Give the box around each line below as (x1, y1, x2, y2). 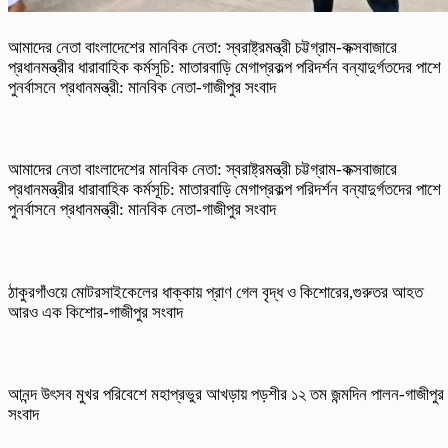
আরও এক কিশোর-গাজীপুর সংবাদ (8, 302, 187, 322)
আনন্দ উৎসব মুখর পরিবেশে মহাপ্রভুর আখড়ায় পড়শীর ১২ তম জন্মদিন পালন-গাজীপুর (8, 385, 444, 405)
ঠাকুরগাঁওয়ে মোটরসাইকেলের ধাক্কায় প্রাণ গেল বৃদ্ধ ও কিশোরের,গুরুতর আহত (8, 282, 423, 302)
